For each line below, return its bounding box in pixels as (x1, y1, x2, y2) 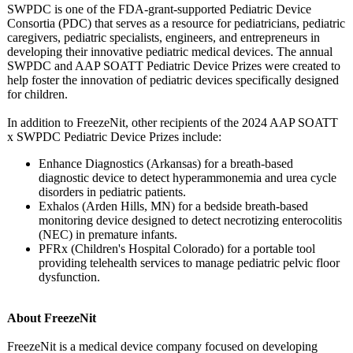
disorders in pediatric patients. (39, 185, 186, 199)
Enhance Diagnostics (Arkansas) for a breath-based (39, 157, 293, 170)
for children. (7, 87, 68, 101)
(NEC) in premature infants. (39, 228, 177, 241)
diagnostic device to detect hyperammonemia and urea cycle (39, 171, 336, 184)
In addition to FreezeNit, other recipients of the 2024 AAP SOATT (7, 116, 338, 129)
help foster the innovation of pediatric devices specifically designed (7, 73, 339, 87)
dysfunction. (39, 270, 100, 284)
